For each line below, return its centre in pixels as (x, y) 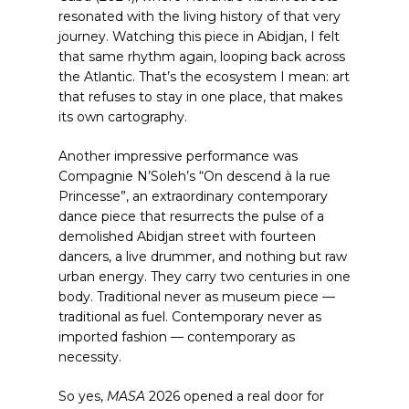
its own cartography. (123, 117)
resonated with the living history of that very (199, 16)
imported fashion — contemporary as (177, 337)
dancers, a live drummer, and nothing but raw (203, 257)
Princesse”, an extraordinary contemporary (193, 196)
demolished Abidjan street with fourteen (187, 236)
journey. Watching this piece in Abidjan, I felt (199, 37)
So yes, (83, 396)
